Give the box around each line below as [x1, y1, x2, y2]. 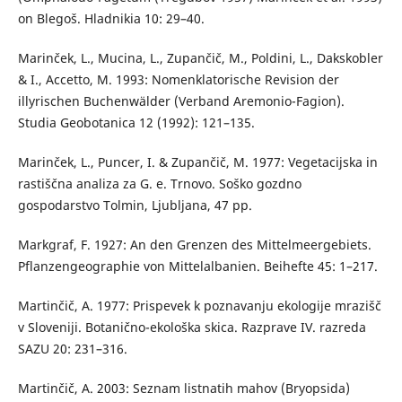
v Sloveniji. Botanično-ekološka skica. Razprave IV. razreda [17, 318, 366, 336]
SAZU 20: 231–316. [17, 339, 127, 357]
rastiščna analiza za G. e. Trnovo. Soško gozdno [17, 174, 301, 192]
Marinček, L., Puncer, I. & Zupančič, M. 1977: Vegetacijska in [17, 153, 378, 170]
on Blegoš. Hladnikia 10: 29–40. [17, 9, 205, 27]
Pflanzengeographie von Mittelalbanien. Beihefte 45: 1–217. [17, 257, 378, 275]
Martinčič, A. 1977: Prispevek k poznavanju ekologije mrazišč [17, 296, 381, 314]
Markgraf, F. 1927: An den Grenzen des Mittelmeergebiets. [17, 235, 371, 253]
